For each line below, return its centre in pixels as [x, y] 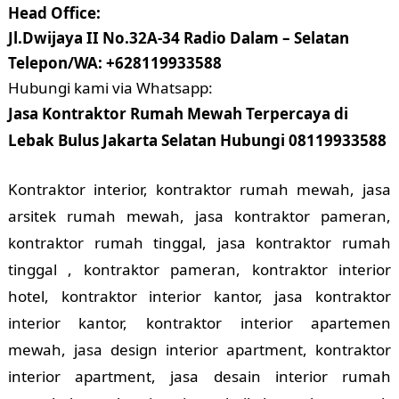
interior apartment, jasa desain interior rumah [199, 377]
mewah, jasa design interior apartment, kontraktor [199, 350]
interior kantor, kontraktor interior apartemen [199, 323]
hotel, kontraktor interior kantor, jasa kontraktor [199, 297]
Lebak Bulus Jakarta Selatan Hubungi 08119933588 [197, 141]
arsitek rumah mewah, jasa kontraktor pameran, [199, 216]
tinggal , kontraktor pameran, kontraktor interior [199, 270]
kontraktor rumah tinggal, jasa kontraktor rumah [199, 243]
